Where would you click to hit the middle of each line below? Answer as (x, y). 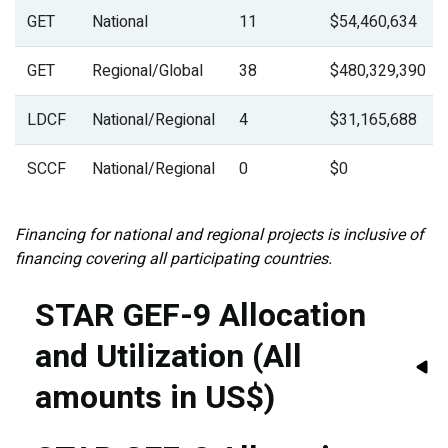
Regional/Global (147, 71)
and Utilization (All (168, 356)
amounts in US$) (155, 397)
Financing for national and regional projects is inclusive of (219, 235)
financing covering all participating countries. (173, 259)
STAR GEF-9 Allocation (200, 315)
